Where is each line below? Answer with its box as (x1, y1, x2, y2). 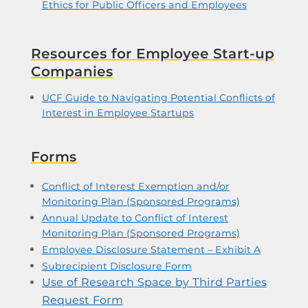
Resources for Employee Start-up (30, 45, 274, 62)
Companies (30, 63, 113, 80)
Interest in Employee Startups (41, 107, 194, 119)
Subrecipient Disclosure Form (41, 260, 192, 272)
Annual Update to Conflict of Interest (41, 212, 228, 224)
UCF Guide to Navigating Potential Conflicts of (41, 91, 275, 104)
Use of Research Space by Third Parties (41, 276, 267, 289)
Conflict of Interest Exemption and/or (41, 180, 230, 192)
